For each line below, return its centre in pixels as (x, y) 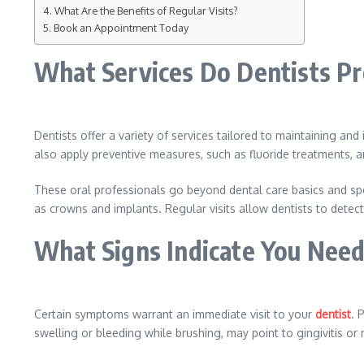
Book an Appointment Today (122, 28)
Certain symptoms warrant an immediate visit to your (173, 314)
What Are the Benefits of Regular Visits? (147, 11)
